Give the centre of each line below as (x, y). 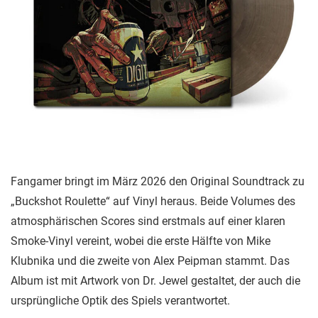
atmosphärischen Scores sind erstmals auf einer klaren (148, 221)
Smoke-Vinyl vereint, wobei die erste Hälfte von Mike (141, 241)
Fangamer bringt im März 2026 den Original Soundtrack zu (158, 181)
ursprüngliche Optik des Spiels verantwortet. (120, 301)
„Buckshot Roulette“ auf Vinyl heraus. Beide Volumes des (153, 201)
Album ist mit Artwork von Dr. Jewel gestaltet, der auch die (155, 281)
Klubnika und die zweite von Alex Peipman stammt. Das (150, 261)
